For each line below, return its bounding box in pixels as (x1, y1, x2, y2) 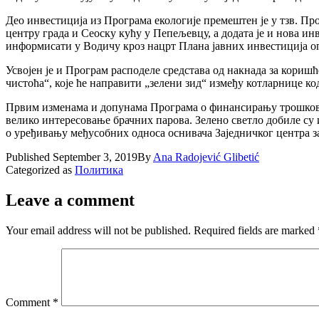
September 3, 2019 (53, 150, 137, 163)
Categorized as (6, 163, 75, 176)
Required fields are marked (194, 224, 318, 236)
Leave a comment (6, 190, 135, 209)
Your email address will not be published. (6, 224, 191, 236)
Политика (75, 163, 123, 176)
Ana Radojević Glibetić (153, 150, 259, 163)
